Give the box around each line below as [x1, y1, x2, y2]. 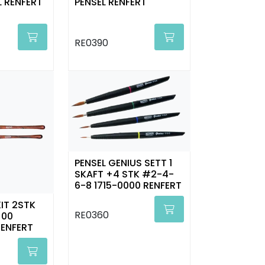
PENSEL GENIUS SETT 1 [74, 156, 172, 170]
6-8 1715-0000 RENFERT [74, 179, 182, 193]
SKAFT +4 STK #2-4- [74, 167, 174, 182]
